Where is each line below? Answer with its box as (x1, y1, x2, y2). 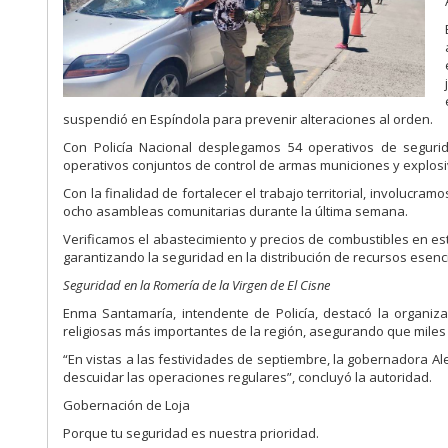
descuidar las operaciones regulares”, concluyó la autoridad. (63, 368, 433, 387)
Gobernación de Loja (63, 396, 191, 415)
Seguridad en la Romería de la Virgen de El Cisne (63, 276, 331, 295)
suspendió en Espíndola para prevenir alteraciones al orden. (63, 110, 434, 129)
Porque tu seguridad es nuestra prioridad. (63, 424, 320, 443)
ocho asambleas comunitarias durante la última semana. (63, 202, 409, 221)
